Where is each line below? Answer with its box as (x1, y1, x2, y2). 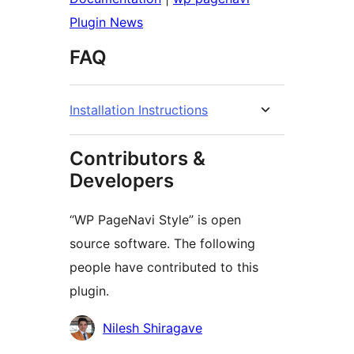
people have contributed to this (70, 259, 258, 276)
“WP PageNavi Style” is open (70, 212, 241, 228)
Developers (70, 169, 174, 193)
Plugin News (70, 14, 143, 31)
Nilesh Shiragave (103, 320, 202, 337)
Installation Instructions (70, 102, 208, 119)
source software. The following (70, 235, 255, 252)
